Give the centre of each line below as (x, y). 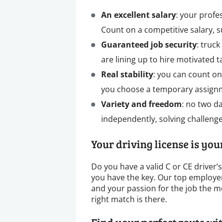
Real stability (127, 74)
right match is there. (129, 199)
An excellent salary (139, 15)
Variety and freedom (141, 104)
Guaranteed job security (149, 45)
